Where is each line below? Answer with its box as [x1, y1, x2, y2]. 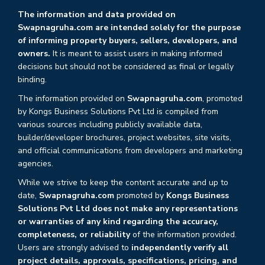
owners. [18, 47, 50, 59]
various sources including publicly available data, [18, 118, 202, 130]
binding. [18, 73, 47, 85]
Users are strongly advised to [18, 241, 131, 253]
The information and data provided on [18, 8, 176, 20]
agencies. [18, 157, 53, 169]
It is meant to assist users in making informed [50, 47, 222, 59]
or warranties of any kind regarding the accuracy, [18, 215, 218, 227]
